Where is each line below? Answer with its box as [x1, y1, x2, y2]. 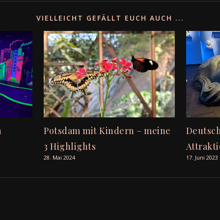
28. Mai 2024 [44, 154, 76, 162]
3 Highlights [44, 140, 96, 153]
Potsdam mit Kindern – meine [44, 125, 171, 137]
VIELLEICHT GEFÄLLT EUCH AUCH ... [36, 13, 184, 23]
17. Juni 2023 [186, 154, 218, 162]
